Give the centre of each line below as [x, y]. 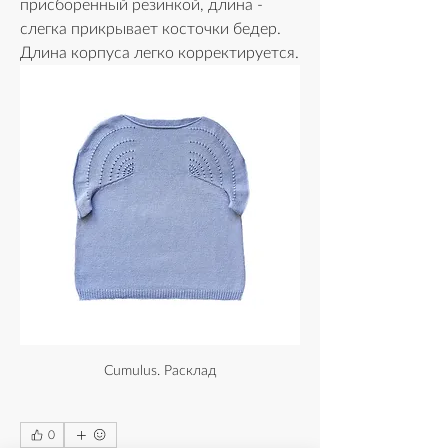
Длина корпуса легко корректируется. [159, 52]
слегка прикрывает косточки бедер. [150, 28]
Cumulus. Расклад [160, 370]
